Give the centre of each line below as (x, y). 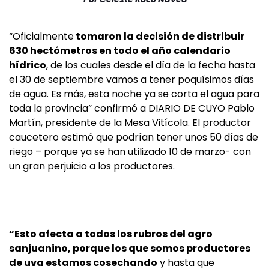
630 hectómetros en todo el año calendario (120, 51)
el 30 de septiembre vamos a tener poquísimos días (131, 80)
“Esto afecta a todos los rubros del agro (111, 234)
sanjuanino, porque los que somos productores (130, 249)
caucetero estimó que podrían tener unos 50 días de (134, 138)
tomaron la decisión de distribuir (159, 37)
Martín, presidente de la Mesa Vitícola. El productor (130, 123)
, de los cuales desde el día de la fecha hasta (151, 65)
